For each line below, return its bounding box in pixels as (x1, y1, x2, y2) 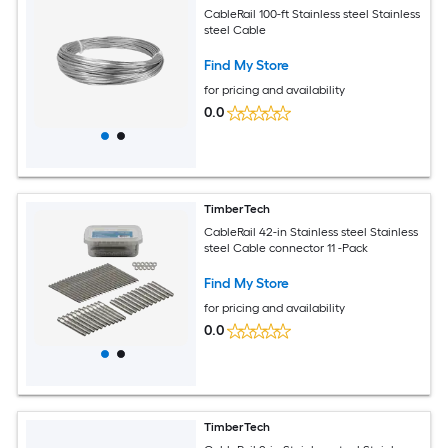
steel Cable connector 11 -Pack (204, 240, 369, 255)
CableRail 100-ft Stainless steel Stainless (204, 6, 421, 21)
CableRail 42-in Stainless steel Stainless (204, 224, 419, 239)
